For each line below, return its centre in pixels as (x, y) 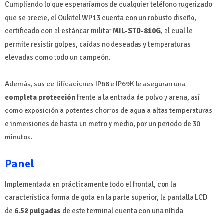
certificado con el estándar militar (59, 31)
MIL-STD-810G (137, 31)
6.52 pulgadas (38, 211)
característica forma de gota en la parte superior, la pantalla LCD (106, 198)
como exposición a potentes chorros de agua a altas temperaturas (109, 111)
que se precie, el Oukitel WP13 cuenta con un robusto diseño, (101, 18)
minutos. (19, 137)
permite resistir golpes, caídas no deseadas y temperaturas (98, 44)
